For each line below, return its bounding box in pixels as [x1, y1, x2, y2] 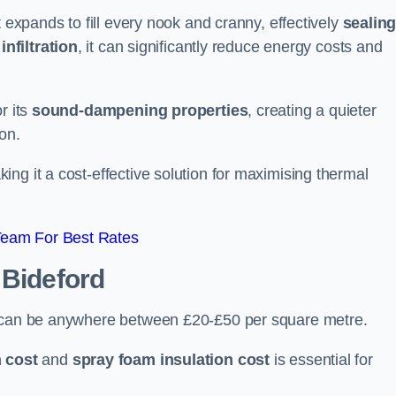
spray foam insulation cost [72, 351, 270, 369]
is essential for [270, 351, 373, 369]
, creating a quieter [247, 102, 377, 119]
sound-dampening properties [32, 102, 248, 119]
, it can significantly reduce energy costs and [77, 38, 383, 56]
